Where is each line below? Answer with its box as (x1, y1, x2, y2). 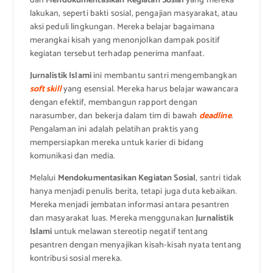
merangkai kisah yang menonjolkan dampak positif (29, 33, 221, 48)
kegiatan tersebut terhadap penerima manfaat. (29, 46, 205, 61)
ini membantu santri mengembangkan (91, 68, 237, 83)
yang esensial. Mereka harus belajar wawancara (61, 82, 239, 96)
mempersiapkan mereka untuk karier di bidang (29, 135, 204, 150)
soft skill (29, 82, 62, 96)
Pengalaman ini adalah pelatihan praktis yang (29, 122, 199, 136)
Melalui (29, 171, 58, 185)
